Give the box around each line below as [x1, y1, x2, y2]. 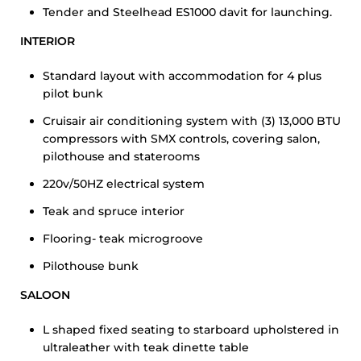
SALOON [20, 288, 70, 302]
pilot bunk [43, 86, 103, 101]
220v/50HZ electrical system [43, 176, 205, 191]
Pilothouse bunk [43, 259, 139, 273]
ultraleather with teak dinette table [43, 340, 249, 355]
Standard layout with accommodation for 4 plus [43, 68, 322, 83]
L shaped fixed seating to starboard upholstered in [43, 322, 339, 337]
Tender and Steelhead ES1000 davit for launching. [43, 5, 332, 19]
